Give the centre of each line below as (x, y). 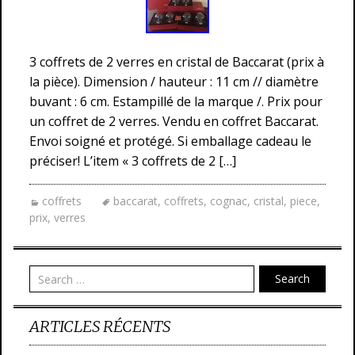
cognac (229, 201)
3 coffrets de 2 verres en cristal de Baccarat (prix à (177, 62)
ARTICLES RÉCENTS (100, 326)
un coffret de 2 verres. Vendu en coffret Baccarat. (174, 121)
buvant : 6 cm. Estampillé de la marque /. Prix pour (176, 101)
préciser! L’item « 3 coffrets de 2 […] (133, 161)
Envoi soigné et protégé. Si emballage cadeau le (170, 141)
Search (292, 279)
